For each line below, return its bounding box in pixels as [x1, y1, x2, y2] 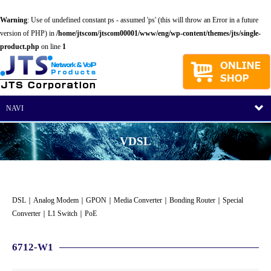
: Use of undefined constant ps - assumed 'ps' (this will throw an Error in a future [27, 16, 258, 24]
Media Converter [114, 196, 162, 204]
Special [223, 196, 243, 204]
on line [39, 42, 62, 51]
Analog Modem [33, 196, 79, 204]
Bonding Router [169, 196, 215, 204]
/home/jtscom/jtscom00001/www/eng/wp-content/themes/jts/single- [56, 29, 261, 38]
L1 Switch [48, 209, 77, 218]
